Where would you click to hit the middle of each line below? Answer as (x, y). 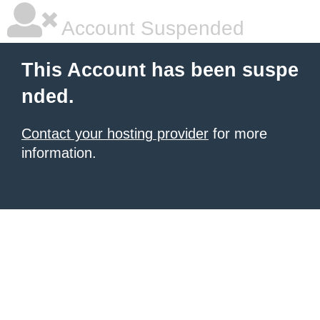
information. (59, 153)
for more (238, 134)
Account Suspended (151, 28)
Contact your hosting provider (115, 134)
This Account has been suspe (160, 70)
